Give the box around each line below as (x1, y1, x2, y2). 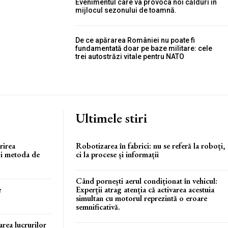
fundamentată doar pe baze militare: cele (75, 44, 212, 52)
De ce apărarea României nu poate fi (75, 36, 195, 44)
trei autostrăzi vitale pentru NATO (75, 52, 184, 61)
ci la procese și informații (76, 149, 159, 160)
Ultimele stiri (76, 109, 147, 127)
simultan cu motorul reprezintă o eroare (76, 193, 207, 204)
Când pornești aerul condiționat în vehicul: (76, 176, 217, 186)
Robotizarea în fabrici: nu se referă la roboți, (76, 140, 225, 151)
